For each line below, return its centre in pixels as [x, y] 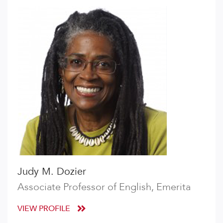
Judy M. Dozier [52, 171]
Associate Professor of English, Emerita [104, 187]
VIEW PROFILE [45, 209]
